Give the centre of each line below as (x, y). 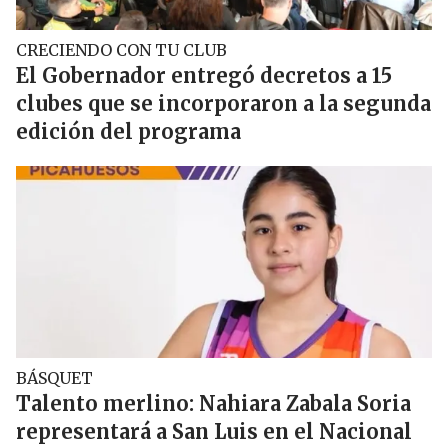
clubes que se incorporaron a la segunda (223, 103)
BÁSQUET (54, 378)
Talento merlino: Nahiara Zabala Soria (213, 403)
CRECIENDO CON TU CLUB (121, 50)
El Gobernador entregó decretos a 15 (204, 75)
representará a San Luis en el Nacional (214, 431)
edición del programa (128, 131)
